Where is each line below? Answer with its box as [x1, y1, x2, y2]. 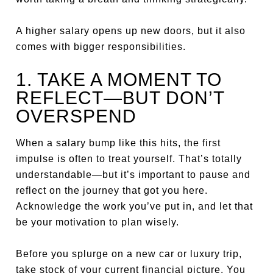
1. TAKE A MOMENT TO [16, 69, 222, 90]
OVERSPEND [16, 106, 137, 126]
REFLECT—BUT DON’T [16, 88, 225, 108]
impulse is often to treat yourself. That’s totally [16, 154, 243, 164]
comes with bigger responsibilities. [16, 41, 186, 52]
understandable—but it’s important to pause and [16, 169, 251, 180]
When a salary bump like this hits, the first [16, 138, 221, 148]
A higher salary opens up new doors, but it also [16, 26, 246, 36]
